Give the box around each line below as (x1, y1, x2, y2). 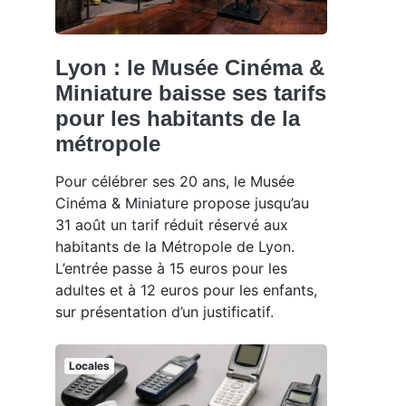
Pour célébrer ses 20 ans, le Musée (55, 172, 295, 191)
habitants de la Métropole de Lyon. (55, 237, 295, 256)
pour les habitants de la (55, 106, 300, 131)
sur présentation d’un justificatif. (55, 303, 274, 322)
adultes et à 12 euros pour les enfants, (55, 281, 317, 300)
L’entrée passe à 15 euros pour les (55, 259, 287, 278)
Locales (68, 359, 110, 373)
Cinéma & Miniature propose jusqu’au (55, 194, 309, 213)
